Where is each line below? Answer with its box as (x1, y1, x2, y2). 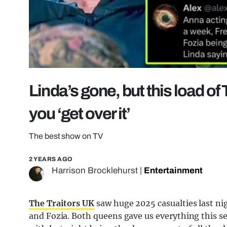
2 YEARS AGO (29, 156, 73, 163)
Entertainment (144, 166, 203, 176)
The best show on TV (29, 132, 103, 141)
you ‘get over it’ (29, 105, 130, 123)
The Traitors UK (29, 198, 95, 209)
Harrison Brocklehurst (52, 166, 138, 176)
